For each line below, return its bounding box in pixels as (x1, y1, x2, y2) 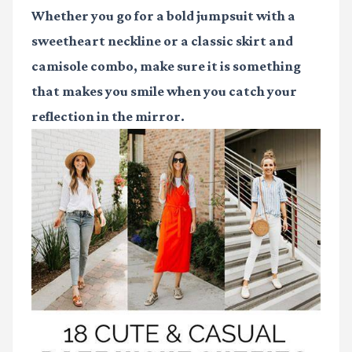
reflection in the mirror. (31, 108, 185, 125)
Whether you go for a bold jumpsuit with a (31, 8, 295, 24)
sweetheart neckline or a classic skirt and (31, 33, 293, 49)
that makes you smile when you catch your (31, 83, 297, 100)
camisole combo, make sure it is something (31, 58, 301, 75)
